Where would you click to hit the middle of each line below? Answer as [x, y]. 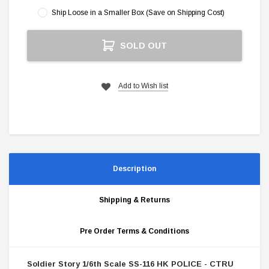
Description [134, 169]
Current [41, 35]
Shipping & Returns [134, 200]
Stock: [39, 46]
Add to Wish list [143, 86]
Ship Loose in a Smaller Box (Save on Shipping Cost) [138, 13]
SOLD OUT [144, 46]
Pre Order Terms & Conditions [134, 231]
